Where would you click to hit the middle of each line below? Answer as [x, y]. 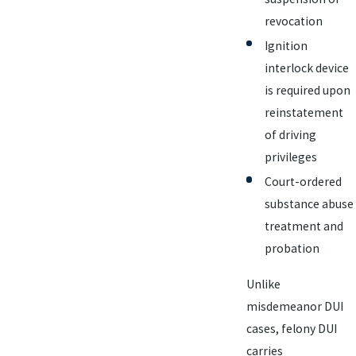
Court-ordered [303, 181]
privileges [291, 157]
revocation [294, 21]
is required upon [308, 90]
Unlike [263, 284]
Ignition [286, 45]
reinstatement [304, 112]
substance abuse [309, 203]
